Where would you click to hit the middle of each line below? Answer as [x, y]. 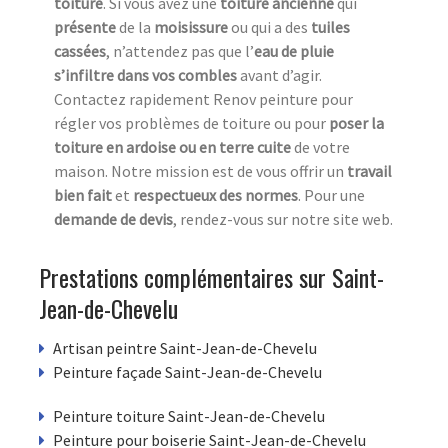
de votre [320, 146]
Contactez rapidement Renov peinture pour [203, 98]
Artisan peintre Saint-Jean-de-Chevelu [185, 347]
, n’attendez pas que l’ [180, 50]
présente [86, 26]
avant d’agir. [279, 74]
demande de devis [113, 218]
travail [369, 170]
